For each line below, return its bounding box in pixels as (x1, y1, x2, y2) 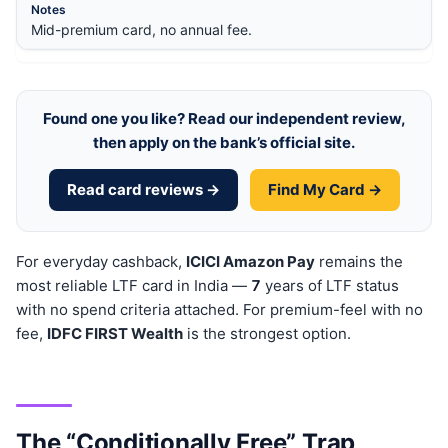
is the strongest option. (183, 324, 351, 344)
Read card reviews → (66, 180, 220, 200)
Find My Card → (267, 180, 382, 200)
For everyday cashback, (16, 252, 186, 272)
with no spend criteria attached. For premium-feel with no (16, 300, 423, 320)
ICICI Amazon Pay (186, 252, 315, 272)
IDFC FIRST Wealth (47, 324, 183, 344)
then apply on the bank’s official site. (93, 133, 355, 153)
